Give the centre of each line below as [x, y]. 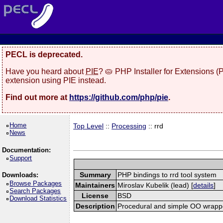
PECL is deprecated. [44, 55]
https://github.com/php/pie [119, 97]
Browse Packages [36, 183]
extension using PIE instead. [56, 80]
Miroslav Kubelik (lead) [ [156, 185]
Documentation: [26, 150]
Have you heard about [46, 71]
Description [95, 206]
